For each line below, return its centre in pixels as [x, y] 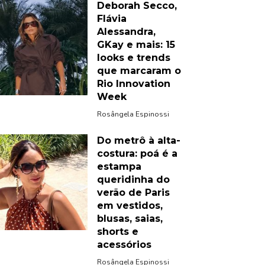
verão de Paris [133, 192]
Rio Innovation [134, 83]
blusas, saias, [130, 218]
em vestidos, [130, 205]
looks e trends [134, 57]
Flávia [112, 18]
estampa [119, 166]
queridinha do [133, 179]
